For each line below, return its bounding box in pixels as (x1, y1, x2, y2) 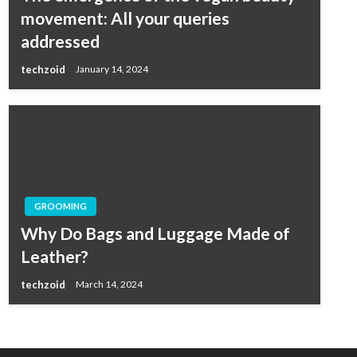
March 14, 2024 (75, 278, 143, 291)
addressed (20, 30, 100, 51)
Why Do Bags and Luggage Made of (20, 222, 290, 243)
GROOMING (33, 200, 87, 211)
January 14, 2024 (75, 63, 148, 76)
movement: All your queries (20, 7, 229, 28)
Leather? (20, 245, 88, 266)
